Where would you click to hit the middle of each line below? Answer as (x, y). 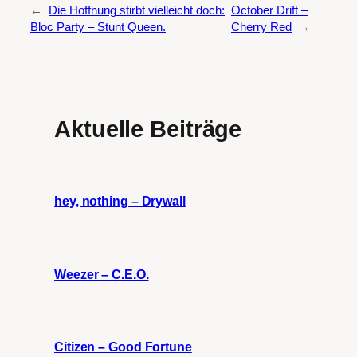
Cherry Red (262, 27)
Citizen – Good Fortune (123, 347)
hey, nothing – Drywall (120, 201)
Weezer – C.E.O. (102, 274)
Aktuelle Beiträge (148, 129)
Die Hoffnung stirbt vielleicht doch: (137, 10)
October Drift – (270, 10)
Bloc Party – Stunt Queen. (98, 27)
